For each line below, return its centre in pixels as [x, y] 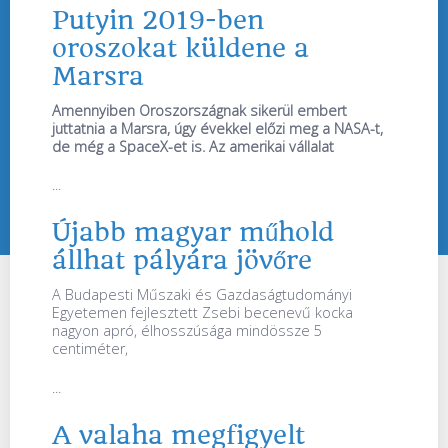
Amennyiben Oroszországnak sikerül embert [199, 110]
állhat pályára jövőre [182, 260]
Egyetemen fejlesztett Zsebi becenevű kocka [202, 313]
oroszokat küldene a [180, 47]
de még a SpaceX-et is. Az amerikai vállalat [193, 146]
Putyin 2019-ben [158, 19]
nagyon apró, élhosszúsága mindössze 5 [187, 331]
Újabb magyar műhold [193, 232]
